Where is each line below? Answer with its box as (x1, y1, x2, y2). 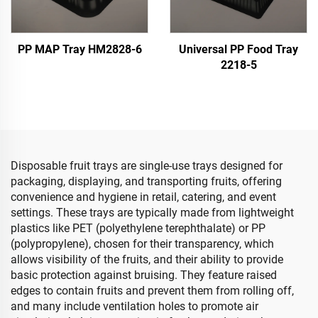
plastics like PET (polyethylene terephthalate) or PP (11, 221, 265, 235)
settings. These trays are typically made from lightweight (11, 206, 294, 219)
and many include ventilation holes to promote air (11, 300, 258, 313)
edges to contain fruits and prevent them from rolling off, (11, 284, 294, 297)
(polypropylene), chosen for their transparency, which (11, 237, 274, 251)
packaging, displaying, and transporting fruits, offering (11, 175, 282, 188)
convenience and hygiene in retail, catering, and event (11, 190, 276, 204)
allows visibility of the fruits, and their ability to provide (11, 253, 283, 266)
